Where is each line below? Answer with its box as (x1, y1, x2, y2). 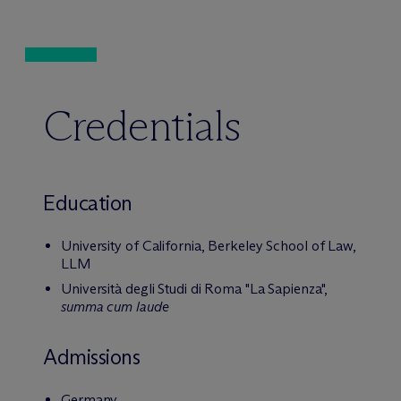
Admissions (43, 344, 141, 370)
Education (43, 190, 132, 216)
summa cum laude (61, 298, 169, 315)
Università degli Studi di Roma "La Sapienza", (61, 280, 328, 297)
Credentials (43, 99, 242, 152)
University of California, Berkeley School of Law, (61, 237, 357, 254)
